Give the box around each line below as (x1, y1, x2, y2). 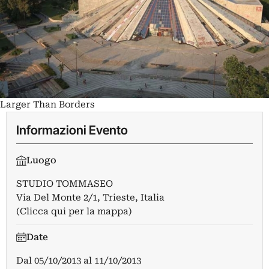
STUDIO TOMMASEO (16, 178, 113, 189)
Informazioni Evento (16, 122, 128, 138)
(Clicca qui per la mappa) (16, 205, 132, 217)
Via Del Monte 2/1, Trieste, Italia (16, 192, 165, 203)
